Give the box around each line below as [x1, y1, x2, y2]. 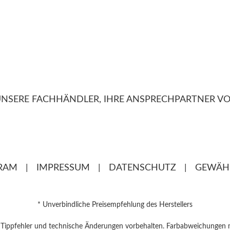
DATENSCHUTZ [108, 163, 176, 173]
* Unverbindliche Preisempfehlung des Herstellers [37, 201, 193, 209]
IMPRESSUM [36, 163, 90, 173]
